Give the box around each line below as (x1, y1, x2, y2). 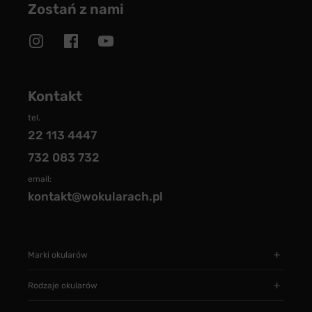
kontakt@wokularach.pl (28, 189, 163, 203)
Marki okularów (28, 249, 88, 260)
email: (28, 174, 52, 184)
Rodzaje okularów (28, 280, 97, 290)
